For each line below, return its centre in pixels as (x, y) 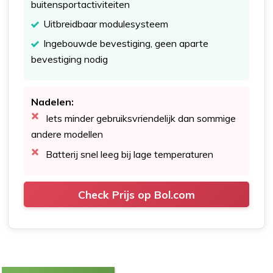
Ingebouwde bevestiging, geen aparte (126, 43)
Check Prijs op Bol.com (136, 194)
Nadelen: (53, 101)
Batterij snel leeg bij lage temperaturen (130, 154)
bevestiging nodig (70, 59)
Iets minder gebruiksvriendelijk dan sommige (141, 118)
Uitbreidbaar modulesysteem (106, 23)
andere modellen (67, 134)
